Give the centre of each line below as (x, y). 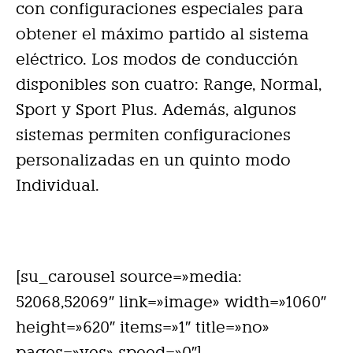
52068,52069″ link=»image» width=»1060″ (171, 301)
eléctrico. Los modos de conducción (157, 59)
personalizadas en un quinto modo (153, 160)
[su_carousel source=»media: (129, 276)
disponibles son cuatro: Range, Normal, (169, 84)
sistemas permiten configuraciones (153, 134)
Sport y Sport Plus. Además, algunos (156, 109)
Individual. (58, 185)
